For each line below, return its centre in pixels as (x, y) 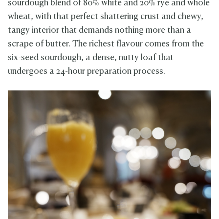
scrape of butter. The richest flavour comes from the (106, 44)
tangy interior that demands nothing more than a (99, 31)
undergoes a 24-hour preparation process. (87, 72)
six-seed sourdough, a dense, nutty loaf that (91, 58)
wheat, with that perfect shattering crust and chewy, (106, 17)
